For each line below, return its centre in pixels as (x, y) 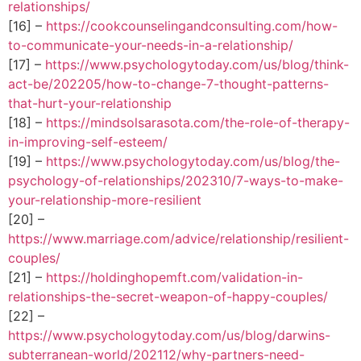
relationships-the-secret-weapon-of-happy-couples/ (168, 296)
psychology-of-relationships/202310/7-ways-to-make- (176, 180)
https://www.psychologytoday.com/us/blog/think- (197, 64)
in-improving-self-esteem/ (88, 141)
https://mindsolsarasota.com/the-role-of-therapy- (198, 122)
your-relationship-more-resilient (105, 199)
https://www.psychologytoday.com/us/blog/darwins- (169, 335)
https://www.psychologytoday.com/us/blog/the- (193, 161)
